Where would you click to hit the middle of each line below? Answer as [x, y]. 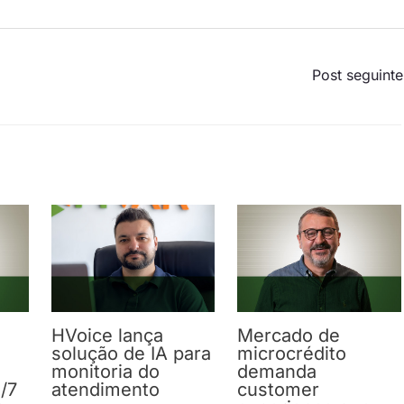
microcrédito [292, 353]
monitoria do [105, 371]
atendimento [105, 389]
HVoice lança [107, 335]
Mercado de [289, 335]
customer [279, 389]
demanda [277, 371]
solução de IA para [131, 353]
